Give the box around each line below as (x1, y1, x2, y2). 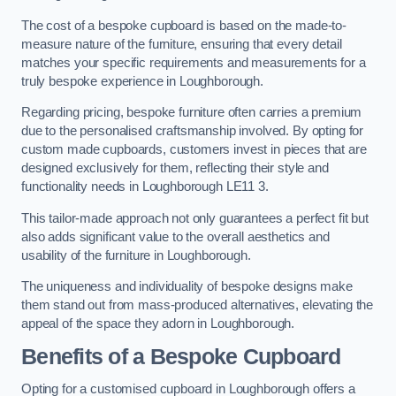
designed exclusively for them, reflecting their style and (21, 161, 329, 176)
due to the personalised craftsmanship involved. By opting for (21, 124, 364, 139)
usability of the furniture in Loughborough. (21, 247, 251, 263)
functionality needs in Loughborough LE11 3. (21, 179, 269, 194)
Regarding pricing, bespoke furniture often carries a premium (21, 105, 362, 120)
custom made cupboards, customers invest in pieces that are (21, 142, 367, 157)
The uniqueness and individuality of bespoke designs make (21, 279, 353, 294)
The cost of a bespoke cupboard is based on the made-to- (21, 18, 347, 33)
